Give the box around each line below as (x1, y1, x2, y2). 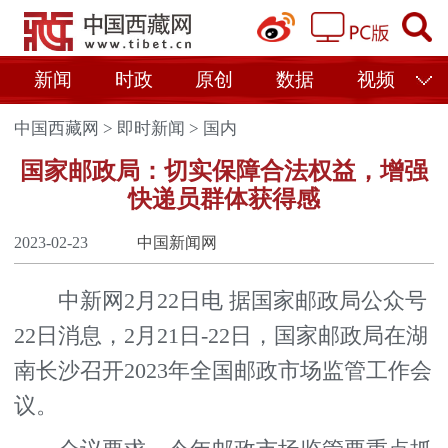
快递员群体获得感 (128, 186, 320, 213)
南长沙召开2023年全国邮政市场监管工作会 (14, 358, 433, 383)
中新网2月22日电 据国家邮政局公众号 (14, 288, 428, 313)
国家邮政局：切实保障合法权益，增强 (20, 158, 428, 185)
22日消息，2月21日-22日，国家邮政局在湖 (14, 323, 429, 348)
